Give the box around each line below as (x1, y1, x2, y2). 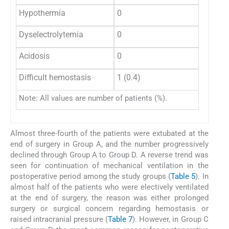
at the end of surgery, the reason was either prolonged (10, 193, 209, 203)
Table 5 (170, 172, 196, 181)
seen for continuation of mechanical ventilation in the (10, 161, 209, 171)
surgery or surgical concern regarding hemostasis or (10, 204, 209, 214)
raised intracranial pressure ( (10, 215, 108, 224)
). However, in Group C (132, 215, 209, 224)
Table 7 (108, 215, 133, 224)
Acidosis (19, 51, 50, 61)
